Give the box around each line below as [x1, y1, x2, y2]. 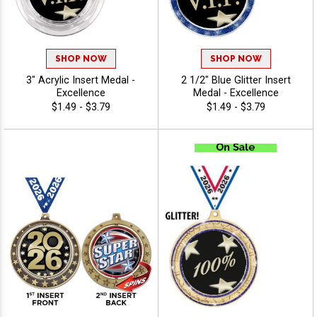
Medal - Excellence [192, 87, 279, 100]
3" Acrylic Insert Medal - [26, 74, 135, 87]
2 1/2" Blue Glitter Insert [180, 74, 291, 87]
